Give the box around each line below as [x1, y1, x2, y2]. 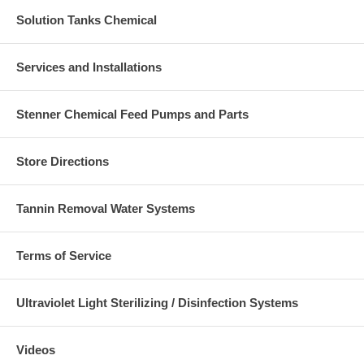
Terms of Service [16, 249, 111, 263]
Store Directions [16, 154, 109, 169]
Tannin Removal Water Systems [16, 201, 195, 216]
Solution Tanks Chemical [16, 13, 157, 28]
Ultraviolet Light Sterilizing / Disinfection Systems [16, 296, 298, 310]
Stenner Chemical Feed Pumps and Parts [16, 107, 249, 122]
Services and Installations [16, 60, 162, 75]
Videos [16, 343, 55, 357]
